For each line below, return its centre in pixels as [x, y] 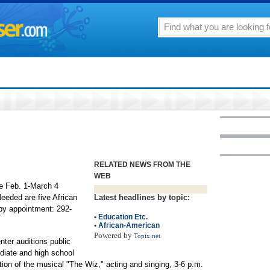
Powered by [114, 235]
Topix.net [147, 236]
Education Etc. [123, 217]
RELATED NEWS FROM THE [142, 165]
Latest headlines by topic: [142, 197]
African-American [129, 225]
